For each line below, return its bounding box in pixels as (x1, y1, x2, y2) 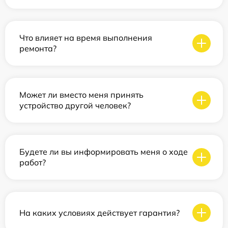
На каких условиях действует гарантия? (19, 207, 180, 218)
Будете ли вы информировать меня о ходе (19, 147, 188, 157)
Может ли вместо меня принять (19, 90, 144, 100)
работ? (19, 157, 46, 167)
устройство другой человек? (19, 100, 131, 110)
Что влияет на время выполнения (19, 33, 152, 43)
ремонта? (19, 43, 56, 53)
